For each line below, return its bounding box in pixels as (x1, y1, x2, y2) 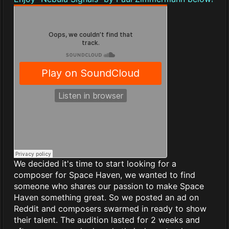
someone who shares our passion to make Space (14, 181, 204, 192)
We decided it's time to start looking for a (14, 158, 176, 169)
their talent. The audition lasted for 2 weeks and (14, 215, 200, 225)
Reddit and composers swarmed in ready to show (14, 203, 207, 214)
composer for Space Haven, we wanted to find (14, 170, 195, 180)
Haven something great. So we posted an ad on (14, 192, 199, 203)
